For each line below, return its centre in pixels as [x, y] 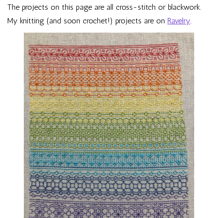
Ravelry [179, 21]
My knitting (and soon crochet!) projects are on [87, 21]
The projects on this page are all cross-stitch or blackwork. [104, 7]
